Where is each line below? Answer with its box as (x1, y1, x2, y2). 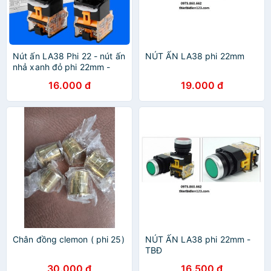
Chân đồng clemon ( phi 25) (13, 234, 125, 244)
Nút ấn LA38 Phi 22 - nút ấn (13, 51, 125, 61)
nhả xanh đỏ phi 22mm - (13, 62, 111, 72)
